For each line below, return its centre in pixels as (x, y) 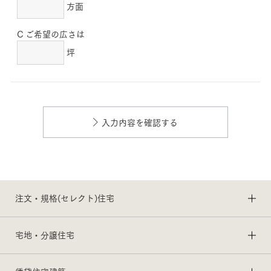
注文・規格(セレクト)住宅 (65, 198)
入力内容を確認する (139, 122)
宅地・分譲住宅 (45, 235)
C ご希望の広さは (51, 34)
